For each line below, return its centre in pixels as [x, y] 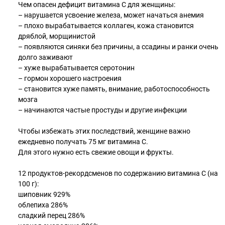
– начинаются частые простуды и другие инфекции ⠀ [106, 110]
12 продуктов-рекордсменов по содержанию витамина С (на [118, 173]
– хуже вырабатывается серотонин [76, 68]
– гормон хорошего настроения [70, 78]
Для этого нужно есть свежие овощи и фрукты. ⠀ [99, 152]
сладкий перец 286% [51, 215]
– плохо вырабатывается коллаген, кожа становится [106, 26]
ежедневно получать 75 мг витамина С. [83, 142]
